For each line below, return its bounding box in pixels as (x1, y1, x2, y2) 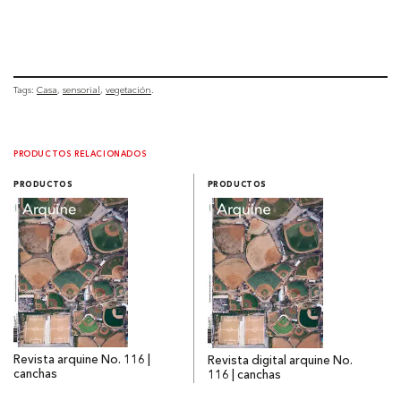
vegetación (106, 84, 151, 97)
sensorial (63, 84, 100, 97)
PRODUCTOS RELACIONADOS (13, 150, 148, 159)
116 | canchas (207, 370, 281, 382)
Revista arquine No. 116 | (13, 354, 150, 367)
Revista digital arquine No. (207, 355, 353, 368)
